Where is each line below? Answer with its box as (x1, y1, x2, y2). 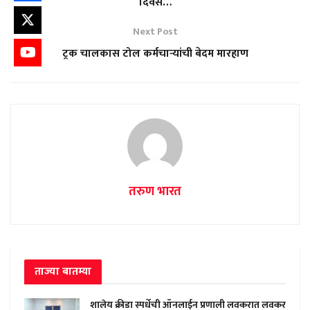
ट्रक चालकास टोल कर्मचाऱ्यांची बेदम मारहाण (62, 44, 248, 63)
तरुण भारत (129, 181, 181, 202)
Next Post (132, 23, 178, 39)
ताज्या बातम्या (35, 262, 91, 281)
